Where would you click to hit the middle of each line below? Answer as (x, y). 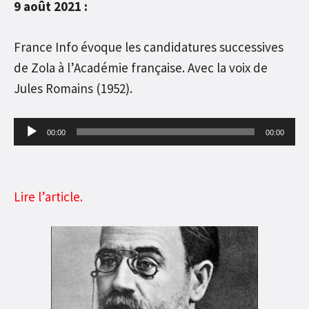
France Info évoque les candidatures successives (149, 47)
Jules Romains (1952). (73, 88)
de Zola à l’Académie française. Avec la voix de (141, 67)
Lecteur (35, 128)
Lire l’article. (48, 196)
